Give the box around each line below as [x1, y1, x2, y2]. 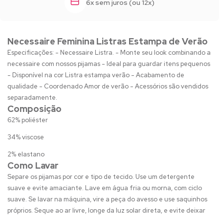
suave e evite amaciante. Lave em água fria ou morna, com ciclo [7, 183, 202, 192]
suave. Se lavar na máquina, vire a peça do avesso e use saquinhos [7, 195, 207, 203]
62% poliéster [7, 115, 48, 124]
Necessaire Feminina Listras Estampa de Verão [7, 35, 208, 47]
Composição [7, 103, 62, 114]
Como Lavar [7, 159, 59, 171]
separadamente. [7, 93, 57, 102]
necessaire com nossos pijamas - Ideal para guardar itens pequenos [7, 59, 210, 68]
